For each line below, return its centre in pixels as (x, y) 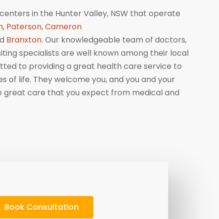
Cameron (63, 27)
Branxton (24, 40)
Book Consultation (42, 207)
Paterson (24, 27)
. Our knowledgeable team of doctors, (114, 40)
